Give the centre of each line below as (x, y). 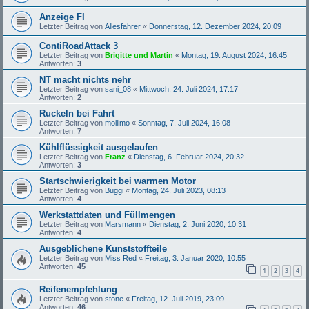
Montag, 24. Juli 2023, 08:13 (179, 190)
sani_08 (118, 89)
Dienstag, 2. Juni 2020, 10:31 (198, 224)
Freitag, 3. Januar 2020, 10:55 (195, 258)
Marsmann (123, 224)
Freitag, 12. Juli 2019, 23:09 (178, 298)
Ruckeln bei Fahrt (77, 113)
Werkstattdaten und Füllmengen (107, 215)
